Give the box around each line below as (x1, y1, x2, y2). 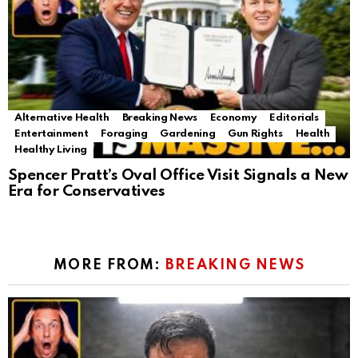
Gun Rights (228, 129, 283, 140)
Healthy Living (14, 145, 87, 156)
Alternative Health (14, 113, 109, 124)
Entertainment (14, 129, 89, 140)
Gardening (160, 129, 216, 140)
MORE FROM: (53, 258, 165, 273)
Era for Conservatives (8, 184, 165, 200)
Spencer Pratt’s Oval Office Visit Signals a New (8, 168, 348, 184)
